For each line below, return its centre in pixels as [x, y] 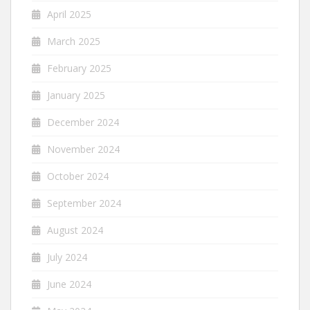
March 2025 [74, 41]
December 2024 [83, 122]
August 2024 [75, 230]
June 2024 [69, 284]
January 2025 [76, 95]
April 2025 [69, 14]
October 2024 [78, 176]
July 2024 [67, 257]
